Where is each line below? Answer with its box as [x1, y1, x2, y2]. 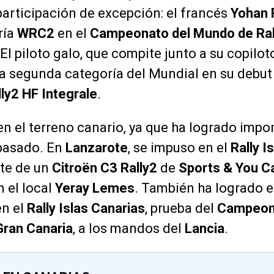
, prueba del [145, 200, 217, 216]
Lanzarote [65, 139, 128, 155]
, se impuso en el [128, 139, 231, 155]
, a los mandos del [73, 220, 185, 236]
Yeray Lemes [55, 180, 135, 196]
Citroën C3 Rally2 [52, 160, 157, 176]
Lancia [185, 220, 224, 236]
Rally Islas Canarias [27, 200, 145, 216]
